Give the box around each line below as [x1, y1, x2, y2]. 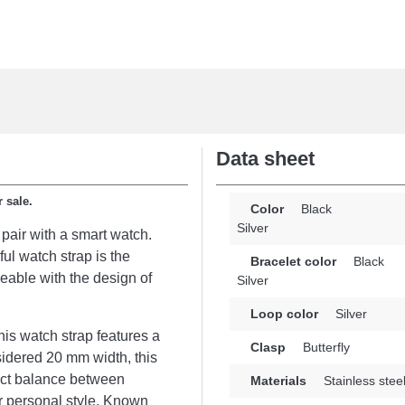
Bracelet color [250, 254, 336, 268]
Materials [250, 373, 306, 388]
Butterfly [299, 340, 350, 354]
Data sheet [216, 147, 315, 170]
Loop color [250, 306, 318, 321]
